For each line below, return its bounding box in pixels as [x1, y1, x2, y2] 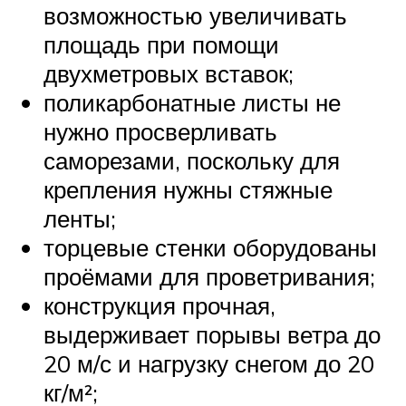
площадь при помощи [43, 29, 279, 59]
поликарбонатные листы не [43, 87, 341, 117]
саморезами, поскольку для [43, 145, 340, 175]
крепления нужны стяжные [43, 174, 333, 204]
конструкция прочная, [43, 290, 275, 320]
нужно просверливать [43, 116, 277, 146]
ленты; [43, 203, 116, 233]
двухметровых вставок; [43, 58, 294, 88]
